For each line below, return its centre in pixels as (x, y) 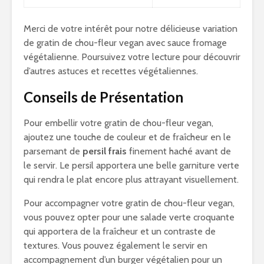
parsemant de (53, 151)
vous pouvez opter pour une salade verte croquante (129, 217)
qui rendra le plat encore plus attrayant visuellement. (131, 179)
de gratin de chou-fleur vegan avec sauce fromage (125, 43)
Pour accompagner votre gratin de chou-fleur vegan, (129, 203)
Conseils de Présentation (103, 97)
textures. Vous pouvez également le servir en (115, 245)
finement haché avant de (179, 151)
